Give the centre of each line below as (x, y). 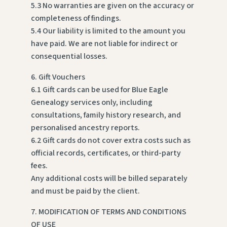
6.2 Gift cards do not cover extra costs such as (110, 141)
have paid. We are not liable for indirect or (104, 44)
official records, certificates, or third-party (106, 153)
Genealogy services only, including (91, 103)
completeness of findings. (76, 18)
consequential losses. (69, 56)
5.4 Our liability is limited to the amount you (108, 31)
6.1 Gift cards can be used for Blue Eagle (99, 90)
